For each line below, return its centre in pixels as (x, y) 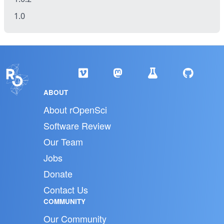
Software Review (77, 125)
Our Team (63, 141)
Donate (58, 173)
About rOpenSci (75, 109)
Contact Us (65, 189)
